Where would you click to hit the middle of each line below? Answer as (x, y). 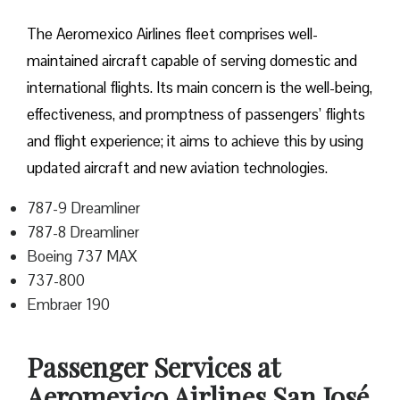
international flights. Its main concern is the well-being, (200, 88)
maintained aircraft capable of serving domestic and (192, 61)
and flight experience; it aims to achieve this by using (195, 142)
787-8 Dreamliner (83, 233)
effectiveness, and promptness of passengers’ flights (196, 115)
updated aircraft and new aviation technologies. (177, 168)
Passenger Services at (153, 367)
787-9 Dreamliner (83, 208)
